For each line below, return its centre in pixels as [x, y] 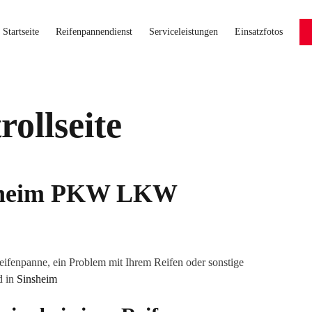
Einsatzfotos [258, 31]
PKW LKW [111, 194]
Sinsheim [37, 279]
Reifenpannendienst [94, 31]
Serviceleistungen [183, 31]
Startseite [21, 31]
